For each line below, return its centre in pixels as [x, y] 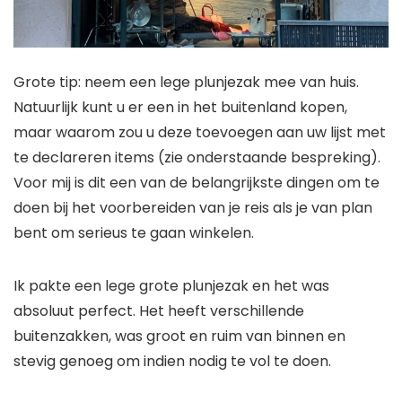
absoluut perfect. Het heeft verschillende [159, 310]
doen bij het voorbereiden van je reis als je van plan [193, 207]
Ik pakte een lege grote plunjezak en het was [171, 285]
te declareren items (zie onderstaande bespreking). [197, 157]
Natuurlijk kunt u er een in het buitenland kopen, [180, 107]
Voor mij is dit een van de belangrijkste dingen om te [197, 182]
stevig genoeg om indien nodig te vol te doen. [172, 361]
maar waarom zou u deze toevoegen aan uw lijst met [200, 132]
